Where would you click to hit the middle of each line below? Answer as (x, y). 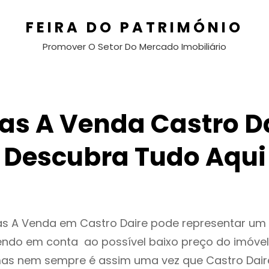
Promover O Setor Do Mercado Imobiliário (134, 47)
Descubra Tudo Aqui (134, 157)
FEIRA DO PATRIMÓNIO (134, 27)
